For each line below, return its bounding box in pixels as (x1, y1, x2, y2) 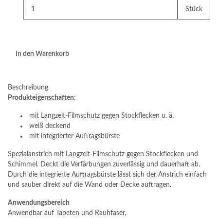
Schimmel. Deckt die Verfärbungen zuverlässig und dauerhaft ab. (8, 161, 200, 168)
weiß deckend (27, 123, 71, 129)
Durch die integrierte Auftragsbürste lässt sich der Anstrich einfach (8, 171, 207, 178)
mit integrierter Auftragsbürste (27, 133, 120, 140)
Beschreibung (8, 84, 48, 91)
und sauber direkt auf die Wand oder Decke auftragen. (8, 182, 171, 188)
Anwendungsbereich (8, 200, 70, 206)
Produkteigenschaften (8, 94, 74, 101)
